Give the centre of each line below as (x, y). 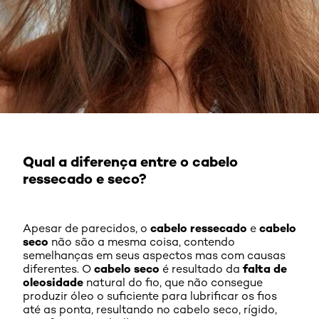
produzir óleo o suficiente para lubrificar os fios (150, 296)
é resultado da (201, 269)
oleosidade (53, 282)
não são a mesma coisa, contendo (142, 242)
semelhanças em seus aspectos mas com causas (154, 255)
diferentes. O (58, 269)
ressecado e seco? (85, 178)
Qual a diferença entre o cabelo (130, 161)
